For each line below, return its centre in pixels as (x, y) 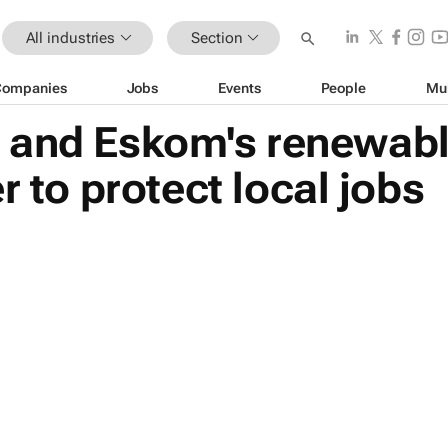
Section (217, 37)
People (343, 87)
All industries (70, 37)
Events (239, 87)
